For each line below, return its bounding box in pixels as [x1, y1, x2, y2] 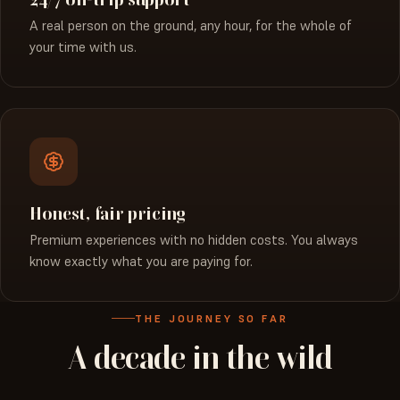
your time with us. [29, 38, 137, 56]
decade [94, 337, 186, 378]
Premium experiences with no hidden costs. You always [29, 231, 358, 249]
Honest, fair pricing [29, 202, 185, 225]
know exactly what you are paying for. [29, 253, 253, 271]
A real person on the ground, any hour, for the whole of [29, 17, 352, 35]
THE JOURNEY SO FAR [135, 312, 288, 326]
